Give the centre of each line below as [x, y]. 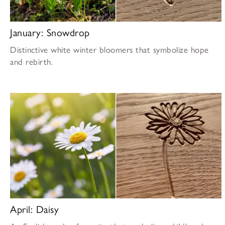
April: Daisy [34, 209]
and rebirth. [31, 62]
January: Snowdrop [50, 32]
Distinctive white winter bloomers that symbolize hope [109, 49]
